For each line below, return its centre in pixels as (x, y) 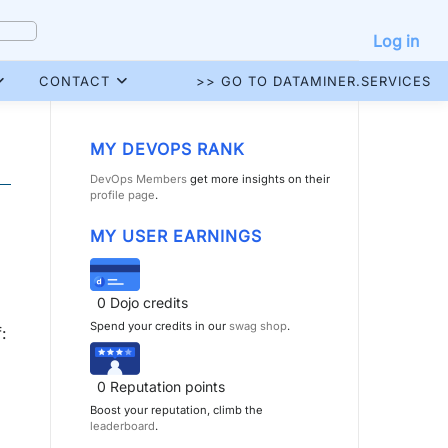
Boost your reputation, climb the (176, 410)
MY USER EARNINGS (176, 236)
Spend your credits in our (159, 326)
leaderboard (122, 426)
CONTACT (74, 81)
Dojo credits (149, 302)
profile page (122, 195)
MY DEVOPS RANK (167, 149)
